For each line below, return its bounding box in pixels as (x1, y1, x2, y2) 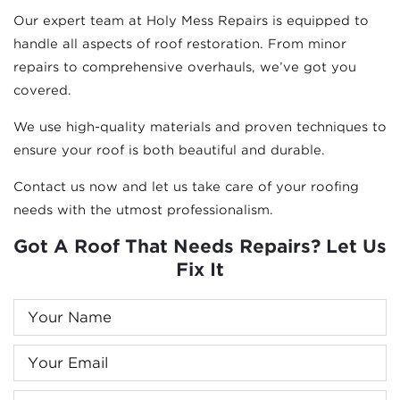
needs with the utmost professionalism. (13, 203, 273, 218)
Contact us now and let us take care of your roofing (13, 179, 359, 195)
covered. (13, 83, 71, 98)
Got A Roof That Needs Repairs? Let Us (13, 236, 387, 258)
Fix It (176, 259, 224, 281)
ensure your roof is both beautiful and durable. (13, 143, 325, 158)
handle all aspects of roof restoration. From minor (13, 37, 346, 52)
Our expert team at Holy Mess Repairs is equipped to (13, 13, 369, 29)
